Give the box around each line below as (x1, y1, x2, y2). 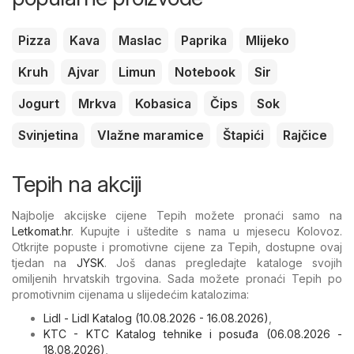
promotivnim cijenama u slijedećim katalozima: (12, 287, 249, 301)
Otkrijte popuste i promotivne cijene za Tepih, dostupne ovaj (12, 239, 342, 254)
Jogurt (18, 95, 59, 111)
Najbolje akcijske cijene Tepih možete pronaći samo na (12, 208, 342, 222)
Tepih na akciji (12, 170, 141, 198)
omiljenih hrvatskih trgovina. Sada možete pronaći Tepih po (12, 271, 342, 285)
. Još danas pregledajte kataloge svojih (104, 255, 343, 269)
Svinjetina (18, 126, 78, 143)
